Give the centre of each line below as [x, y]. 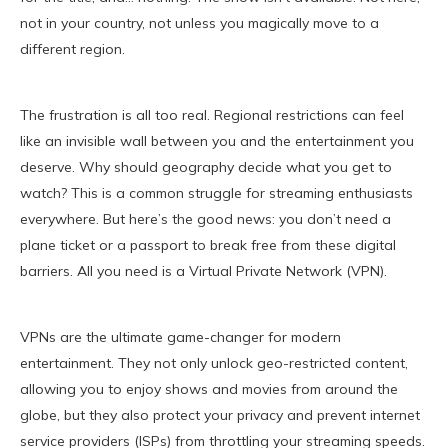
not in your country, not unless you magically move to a [199, 23]
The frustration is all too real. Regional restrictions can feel [212, 115]
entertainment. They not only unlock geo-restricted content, [214, 363]
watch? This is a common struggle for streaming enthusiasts [216, 193]
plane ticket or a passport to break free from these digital [208, 245]
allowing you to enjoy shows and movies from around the [209, 389]
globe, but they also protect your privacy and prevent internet [220, 415]
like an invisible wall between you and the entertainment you [217, 141]
